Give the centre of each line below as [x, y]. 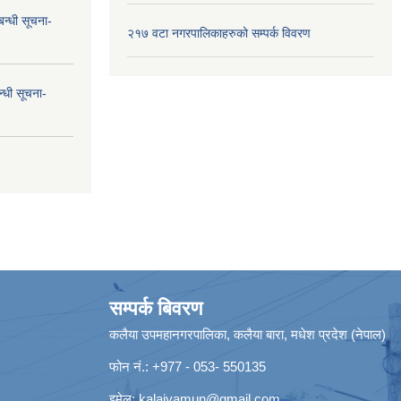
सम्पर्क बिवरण [156, 309]
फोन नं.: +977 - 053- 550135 [188, 367]
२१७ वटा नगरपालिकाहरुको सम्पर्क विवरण [219, 33]
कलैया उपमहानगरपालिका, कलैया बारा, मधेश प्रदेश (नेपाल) [247, 335]
